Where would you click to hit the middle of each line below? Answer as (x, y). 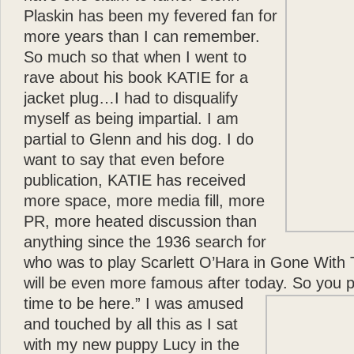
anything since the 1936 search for (145, 242)
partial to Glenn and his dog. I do (139, 139)
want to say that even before (124, 160)
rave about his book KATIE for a (136, 77)
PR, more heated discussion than (140, 221)
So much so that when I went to (135, 57)
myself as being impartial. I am (131, 119)
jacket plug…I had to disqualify (131, 98)
